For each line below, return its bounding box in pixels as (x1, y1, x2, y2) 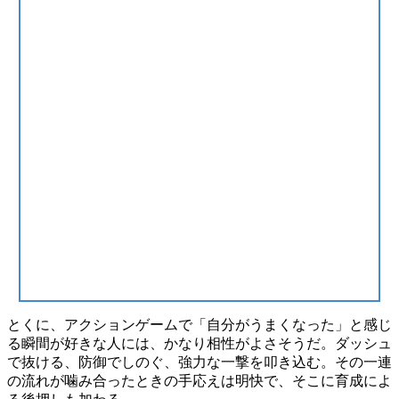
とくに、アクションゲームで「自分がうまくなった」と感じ (7, 317, 392, 333)
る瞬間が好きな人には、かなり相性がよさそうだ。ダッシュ (7, 336, 392, 352)
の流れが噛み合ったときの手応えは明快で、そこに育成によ (7, 373, 392, 389)
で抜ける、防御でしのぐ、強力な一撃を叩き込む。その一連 (7, 354, 392, 370)
